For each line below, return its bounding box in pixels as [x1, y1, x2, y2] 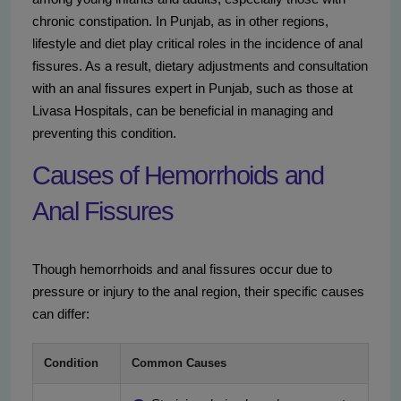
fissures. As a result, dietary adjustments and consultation [32, 58, 368, 74]
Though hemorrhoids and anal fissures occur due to [32, 261, 332, 277]
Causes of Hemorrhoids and [32, 161, 324, 191]
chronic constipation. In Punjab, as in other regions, [32, 13, 328, 30]
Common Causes [132, 356, 226, 371]
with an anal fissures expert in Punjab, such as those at [32, 81, 353, 97]
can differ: [32, 306, 90, 322]
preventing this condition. [32, 125, 176, 141]
